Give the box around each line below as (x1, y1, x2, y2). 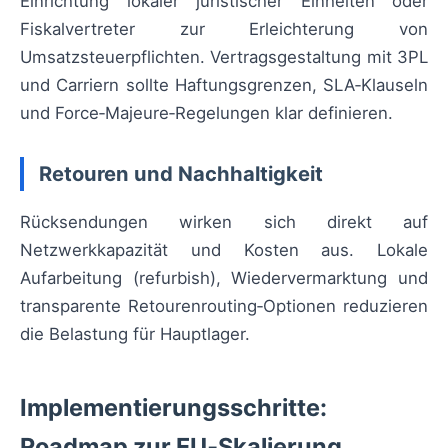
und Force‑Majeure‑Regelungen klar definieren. (20, 103, 393, 124)
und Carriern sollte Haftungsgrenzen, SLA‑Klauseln (20, 75, 428, 96)
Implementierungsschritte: (20, 393, 327, 423)
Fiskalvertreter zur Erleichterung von (20, 19, 428, 40)
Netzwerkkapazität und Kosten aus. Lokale (20, 240, 428, 261)
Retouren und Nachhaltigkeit (39, 161, 323, 187)
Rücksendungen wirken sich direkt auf (20, 212, 428, 233)
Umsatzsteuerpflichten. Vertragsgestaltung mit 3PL (20, 47, 428, 68)
